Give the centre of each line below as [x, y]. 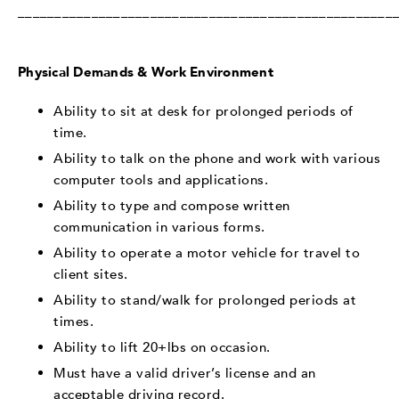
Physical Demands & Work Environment [146, 72]
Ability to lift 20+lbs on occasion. [162, 347]
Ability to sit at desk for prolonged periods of [204, 111]
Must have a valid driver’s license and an [185, 373]
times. [73, 321]
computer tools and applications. [161, 179]
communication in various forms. [159, 227]
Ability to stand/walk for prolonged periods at [205, 300]
